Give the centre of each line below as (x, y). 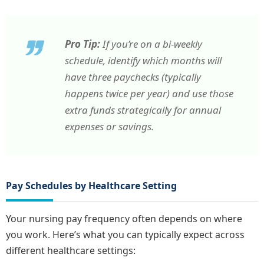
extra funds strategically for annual (143, 110)
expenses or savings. (109, 127)
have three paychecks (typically (133, 77)
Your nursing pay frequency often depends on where (124, 219)
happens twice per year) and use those (149, 94)
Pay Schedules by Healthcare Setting (91, 186)
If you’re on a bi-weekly (151, 44)
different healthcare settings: (71, 251)
